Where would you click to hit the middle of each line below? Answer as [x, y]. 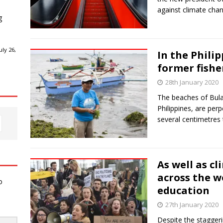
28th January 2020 [192, 82]
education [183, 190]
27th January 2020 [192, 204]
